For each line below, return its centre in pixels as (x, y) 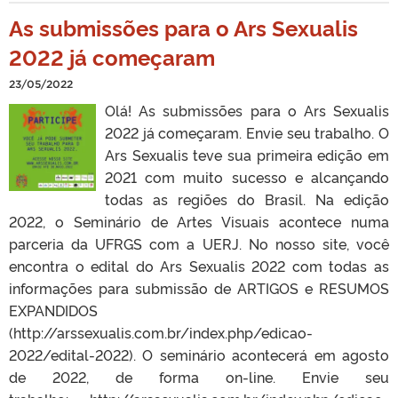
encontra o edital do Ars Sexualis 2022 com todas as (199, 265)
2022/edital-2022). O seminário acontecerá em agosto (199, 354)
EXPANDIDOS (53, 310)
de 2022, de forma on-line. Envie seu (199, 376)
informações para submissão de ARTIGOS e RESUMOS (199, 287)
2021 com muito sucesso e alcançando (247, 176)
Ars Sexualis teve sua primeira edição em (247, 154)
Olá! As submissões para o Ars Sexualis (247, 110)
